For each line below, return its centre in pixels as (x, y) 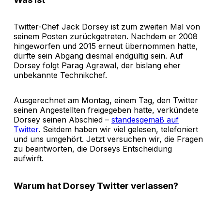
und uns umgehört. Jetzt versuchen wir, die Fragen (108, 139)
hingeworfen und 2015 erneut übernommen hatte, (106, 46)
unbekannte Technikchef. (60, 75)
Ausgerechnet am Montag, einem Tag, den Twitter (106, 101)
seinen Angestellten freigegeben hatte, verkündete (106, 110)
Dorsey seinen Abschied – (62, 120)
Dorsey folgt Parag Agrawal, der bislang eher (97, 66)
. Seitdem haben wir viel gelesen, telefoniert (118, 130)
